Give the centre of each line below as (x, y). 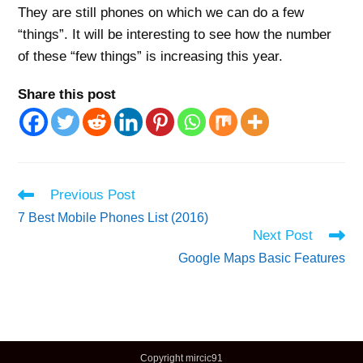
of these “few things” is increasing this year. (151, 56)
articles (36, 224)
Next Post (282, 235)
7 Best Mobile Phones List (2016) (113, 217)
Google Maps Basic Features (261, 258)
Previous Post (93, 194)
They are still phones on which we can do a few (161, 12)
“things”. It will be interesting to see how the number (175, 34)
